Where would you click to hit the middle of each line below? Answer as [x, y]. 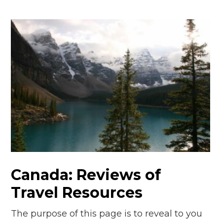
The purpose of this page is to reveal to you [107, 213]
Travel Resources [77, 192]
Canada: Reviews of [86, 175]
